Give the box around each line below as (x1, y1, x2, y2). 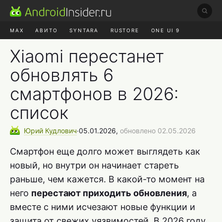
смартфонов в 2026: (10, 83, 178, 104)
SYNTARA (69, 27, 99, 33)
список (10, 102, 68, 123)
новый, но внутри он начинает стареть (10, 160, 179, 170)
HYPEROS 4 (62, 45, 98, 51)
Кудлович (45, 126, 77, 135)
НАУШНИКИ (15, 45, 51, 51)
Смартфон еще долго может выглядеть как (10, 146, 200, 157)
